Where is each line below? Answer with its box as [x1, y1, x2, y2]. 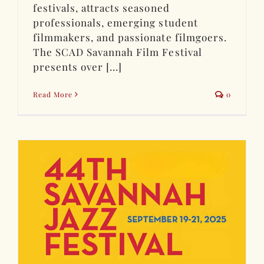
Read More [33, 89, 73, 99]
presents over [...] [33, 60, 123, 73]
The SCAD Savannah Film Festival [33, 45, 202, 58]
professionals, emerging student [33, 15, 198, 29]
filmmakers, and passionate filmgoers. [33, 30, 227, 44]
